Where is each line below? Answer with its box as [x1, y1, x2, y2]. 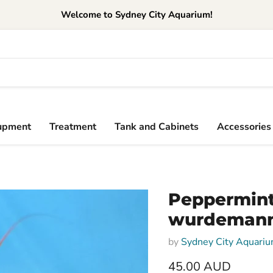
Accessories [217, 120, 271, 133]
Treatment [49, 120, 96, 133]
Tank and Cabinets [115, 120, 199, 133]
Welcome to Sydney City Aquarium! [60, 9, 213, 21]
